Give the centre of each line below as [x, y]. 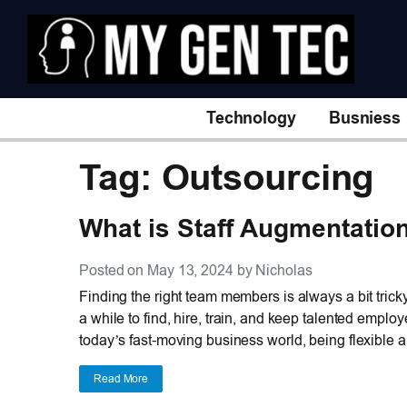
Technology [251, 118]
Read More [121, 378]
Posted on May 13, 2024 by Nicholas [196, 270]
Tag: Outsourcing [227, 177]
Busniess [365, 118]
